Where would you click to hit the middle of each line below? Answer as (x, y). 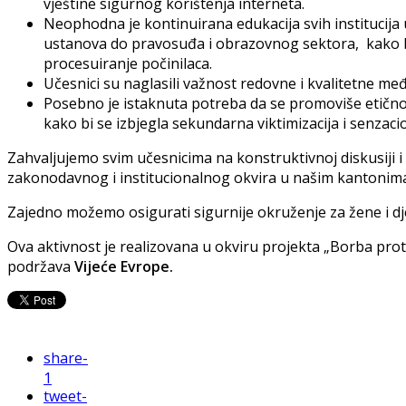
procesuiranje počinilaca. (128, 64)
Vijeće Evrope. (124, 267)
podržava (41, 267)
